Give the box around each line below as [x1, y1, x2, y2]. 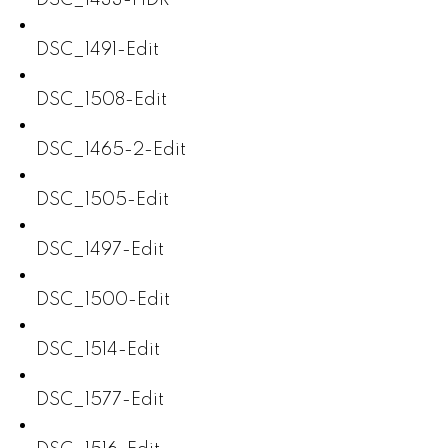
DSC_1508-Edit [35, 90, 167, 109]
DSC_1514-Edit [35, 340, 160, 359]
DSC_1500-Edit [35, 290, 170, 309]
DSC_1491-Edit [35, 40, 159, 59]
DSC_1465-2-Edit [35, 140, 186, 159]
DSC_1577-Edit [35, 390, 164, 409]
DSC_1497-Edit [35, 240, 164, 259]
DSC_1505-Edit [35, 190, 169, 209]
